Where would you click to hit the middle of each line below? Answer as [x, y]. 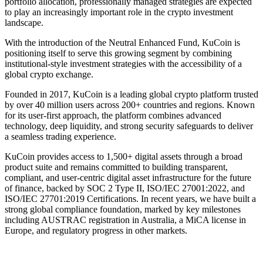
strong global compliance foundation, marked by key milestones [123, 209]
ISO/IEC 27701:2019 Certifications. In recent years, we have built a [130, 198]
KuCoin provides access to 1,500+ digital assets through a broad [124, 156]
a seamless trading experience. [62, 136]
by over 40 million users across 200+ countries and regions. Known [130, 104]
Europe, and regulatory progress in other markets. [96, 230]
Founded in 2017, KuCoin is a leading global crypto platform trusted [131, 94]
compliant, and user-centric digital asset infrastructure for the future [128, 177]
